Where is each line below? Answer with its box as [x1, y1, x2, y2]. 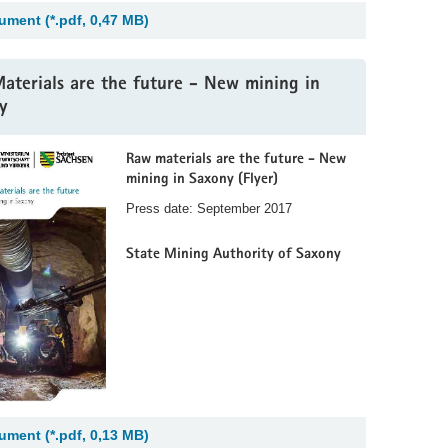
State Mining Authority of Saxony [126, 247, 341, 263]
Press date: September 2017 [126, 200, 292, 216]
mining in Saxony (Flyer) [126, 171, 278, 187]
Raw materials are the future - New [126, 151, 346, 167]
